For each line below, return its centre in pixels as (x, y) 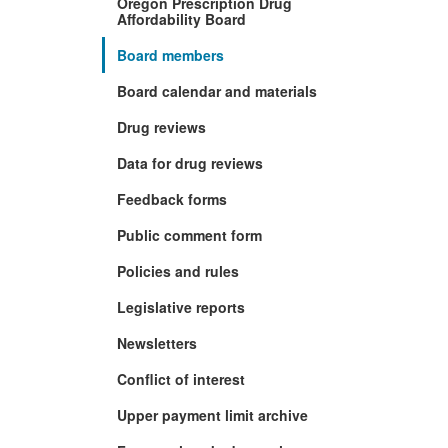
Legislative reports (181, 306)
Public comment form (189, 234)
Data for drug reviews (190, 162)
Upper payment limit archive (212, 414)
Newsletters (157, 342)
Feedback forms (172, 198)
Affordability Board (181, 18)
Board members (170, 54)
